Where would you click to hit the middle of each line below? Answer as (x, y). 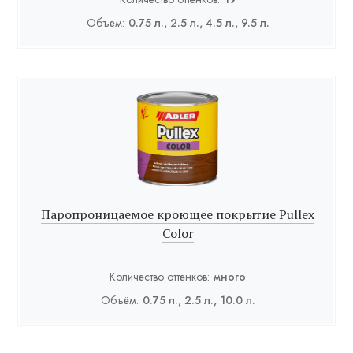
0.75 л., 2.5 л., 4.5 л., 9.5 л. (199, 23)
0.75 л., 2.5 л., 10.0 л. (199, 301)
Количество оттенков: (160, 277)
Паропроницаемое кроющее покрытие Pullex (178, 215)
